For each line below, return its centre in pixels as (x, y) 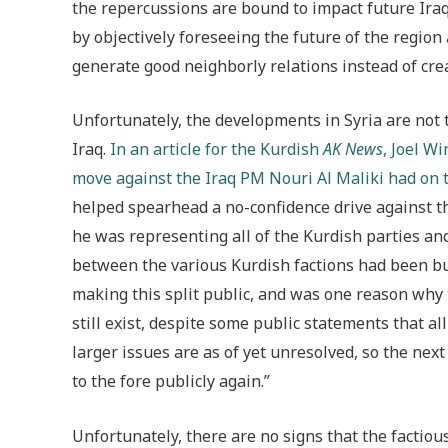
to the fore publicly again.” (171, 381)
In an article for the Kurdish (216, 149)
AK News (353, 149)
